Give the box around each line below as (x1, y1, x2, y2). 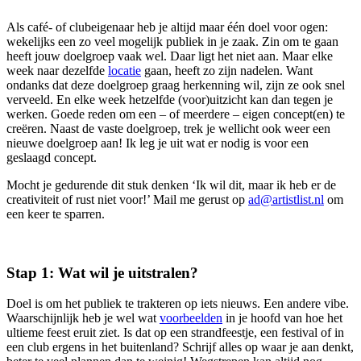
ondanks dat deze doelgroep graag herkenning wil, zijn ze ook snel (6, 77, 345, 92)
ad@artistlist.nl (248, 192, 324, 206)
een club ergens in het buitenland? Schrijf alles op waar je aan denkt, (6, 340, 354, 355)
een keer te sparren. (6, 206, 105, 221)
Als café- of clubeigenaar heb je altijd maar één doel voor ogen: (6, 19, 328, 34)
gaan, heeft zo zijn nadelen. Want (141, 63, 313, 77)
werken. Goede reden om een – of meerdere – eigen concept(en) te (6, 106, 345, 121)
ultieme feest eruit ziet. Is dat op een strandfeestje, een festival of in (6, 326, 344, 340)
